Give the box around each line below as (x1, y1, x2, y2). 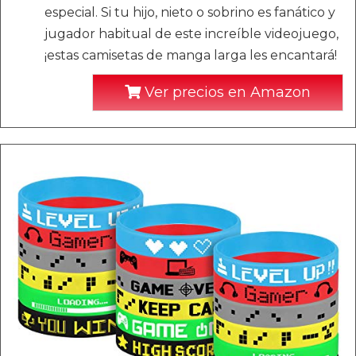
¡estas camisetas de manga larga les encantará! (44, 48, 337, 63)
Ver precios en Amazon (141, 83, 311, 101)
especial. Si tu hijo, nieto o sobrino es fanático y (44, 5, 335, 20)
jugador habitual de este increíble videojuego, (44, 26, 339, 41)
